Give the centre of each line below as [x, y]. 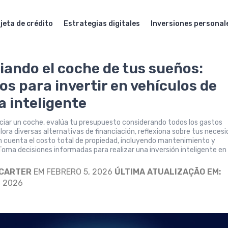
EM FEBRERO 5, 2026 [73, 172]
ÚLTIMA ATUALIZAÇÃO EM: [168, 172]
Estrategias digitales [102, 23]
